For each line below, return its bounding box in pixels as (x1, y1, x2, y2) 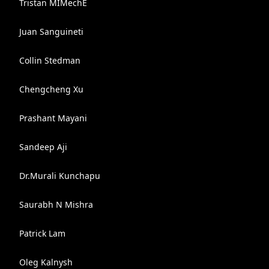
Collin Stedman (19, 55, 80, 66)
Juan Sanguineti (19, 26, 83, 37)
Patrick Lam (19, 228, 65, 239)
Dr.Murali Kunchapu (19, 170, 100, 181)
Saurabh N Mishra (19, 199, 93, 210)
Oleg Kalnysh (19, 256, 73, 268)
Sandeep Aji (19, 141, 67, 153)
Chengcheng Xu (19, 83, 83, 95)
